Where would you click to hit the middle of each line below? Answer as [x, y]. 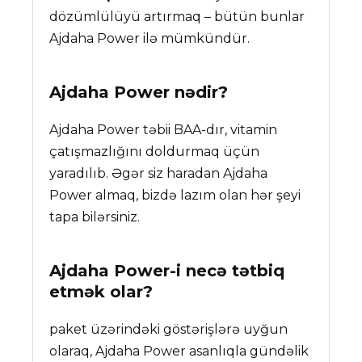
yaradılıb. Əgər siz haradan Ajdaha [159, 173]
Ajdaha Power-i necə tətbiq [167, 270]
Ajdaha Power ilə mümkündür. [150, 38]
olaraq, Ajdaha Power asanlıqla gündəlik [179, 351]
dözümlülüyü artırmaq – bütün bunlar [177, 16]
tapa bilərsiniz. [95, 217]
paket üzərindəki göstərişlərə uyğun [169, 329]
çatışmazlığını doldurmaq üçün [155, 151]
